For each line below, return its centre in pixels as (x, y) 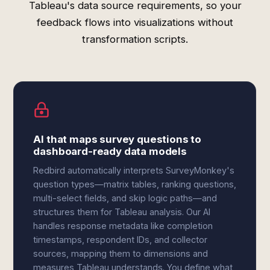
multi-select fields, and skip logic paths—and (125, 198)
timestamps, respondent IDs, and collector (121, 240)
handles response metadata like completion (123, 226)
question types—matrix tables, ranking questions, (135, 184)
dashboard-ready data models (110, 151)
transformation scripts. (135, 39)
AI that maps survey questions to (118, 139)
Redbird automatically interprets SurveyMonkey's (134, 170)
